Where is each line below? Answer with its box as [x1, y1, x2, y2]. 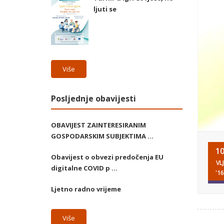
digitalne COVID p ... [51, 163, 117, 173]
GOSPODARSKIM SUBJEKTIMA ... [51, 131, 153, 141]
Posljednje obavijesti [51, 93, 136, 104]
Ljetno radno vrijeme [51, 184, 121, 194]
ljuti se [93, 4, 116, 14]
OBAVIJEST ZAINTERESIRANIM [51, 120, 146, 130]
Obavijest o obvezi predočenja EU [51, 152, 163, 162]
